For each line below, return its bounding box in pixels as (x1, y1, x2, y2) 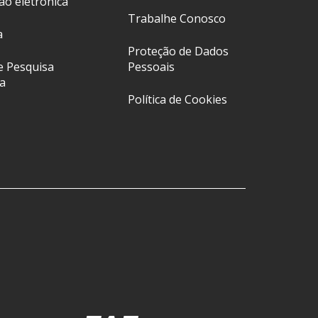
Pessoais (128, 59, 175, 75)
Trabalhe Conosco (128, 11, 226, 26)
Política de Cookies (128, 92, 228, 107)
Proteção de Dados (128, 43, 229, 59)
